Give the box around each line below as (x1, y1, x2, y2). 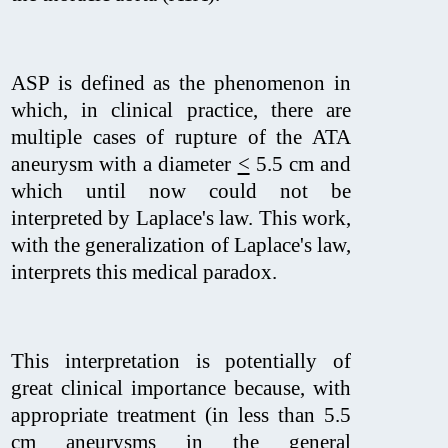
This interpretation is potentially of (11, 348, 351, 373)
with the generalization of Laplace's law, (11, 232, 351, 257)
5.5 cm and (249, 151, 352, 176)
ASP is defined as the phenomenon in (11, 70, 351, 95)
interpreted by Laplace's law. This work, (11, 205, 351, 230)
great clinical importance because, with (11, 375, 351, 400)
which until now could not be (11, 178, 351, 203)
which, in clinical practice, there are (11, 97, 351, 122)
